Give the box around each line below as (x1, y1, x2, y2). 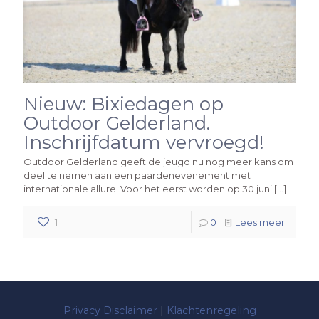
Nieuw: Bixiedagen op (23, 93, 224, 116)
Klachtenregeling (166, 304, 256, 318)
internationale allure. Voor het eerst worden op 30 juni (23, 183, 272, 195)
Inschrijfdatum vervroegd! (23, 131, 264, 155)
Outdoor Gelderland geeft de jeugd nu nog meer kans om (23, 156, 293, 168)
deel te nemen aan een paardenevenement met (23, 169, 251, 182)
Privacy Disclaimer (63, 304, 157, 318)
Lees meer (235, 216, 285, 229)
